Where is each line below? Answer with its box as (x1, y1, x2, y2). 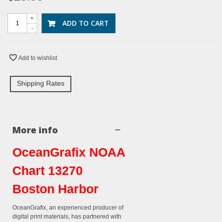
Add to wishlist (18, 55, 57, 62)
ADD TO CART (62, 18, 109, 28)
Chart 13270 (12, 164, 83, 178)
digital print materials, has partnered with (12, 213, 121, 221)
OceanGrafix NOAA (12, 145, 125, 160)
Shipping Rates (17, 79, 64, 88)
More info (12, 124, 58, 136)
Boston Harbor (12, 182, 99, 196)
